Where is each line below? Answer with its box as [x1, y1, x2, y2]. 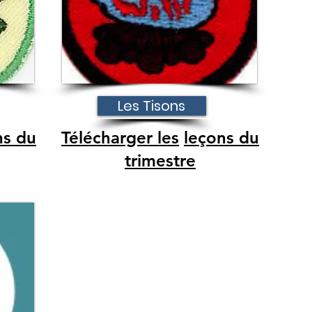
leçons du [184, 127, 259, 148]
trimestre [125, 150, 196, 171]
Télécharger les [61, 127, 179, 148]
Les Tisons [118, 96, 185, 116]
